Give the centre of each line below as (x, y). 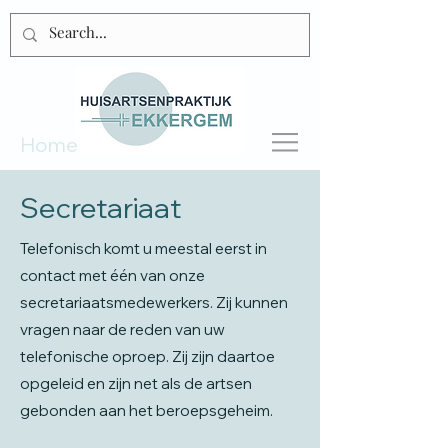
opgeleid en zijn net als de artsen (136, 383)
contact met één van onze (112, 275)
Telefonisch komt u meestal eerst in (143, 248)
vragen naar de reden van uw (122, 329)
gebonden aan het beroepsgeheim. (146, 410)
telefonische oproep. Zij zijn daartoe (147, 356)
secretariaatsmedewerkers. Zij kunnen (154, 302)
